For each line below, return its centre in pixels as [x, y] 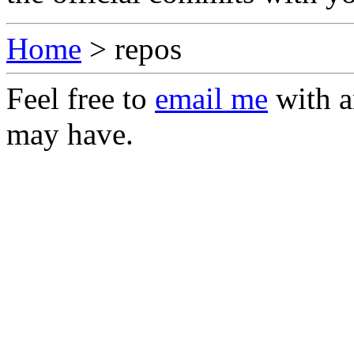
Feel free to [81, 98]
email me [211, 98]
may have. [70, 134]
